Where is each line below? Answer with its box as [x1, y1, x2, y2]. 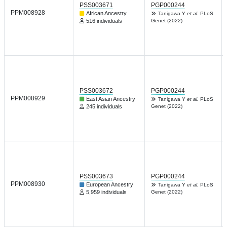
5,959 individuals [86, 189, 127, 195]
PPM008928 [11, 9, 45, 16]
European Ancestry [86, 181, 133, 187]
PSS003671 [80, 2, 113, 9]
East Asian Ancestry [86, 96, 135, 102]
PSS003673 [80, 173, 113, 180]
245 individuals [86, 103, 122, 109]
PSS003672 [80, 87, 113, 94]
